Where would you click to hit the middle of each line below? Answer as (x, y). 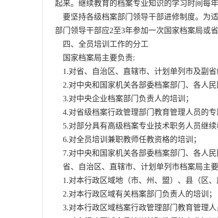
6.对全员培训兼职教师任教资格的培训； (128, 139)
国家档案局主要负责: (95, 58)
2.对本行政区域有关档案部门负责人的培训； (136, 194)
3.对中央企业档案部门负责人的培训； (124, 99)
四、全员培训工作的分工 (102, 44)
